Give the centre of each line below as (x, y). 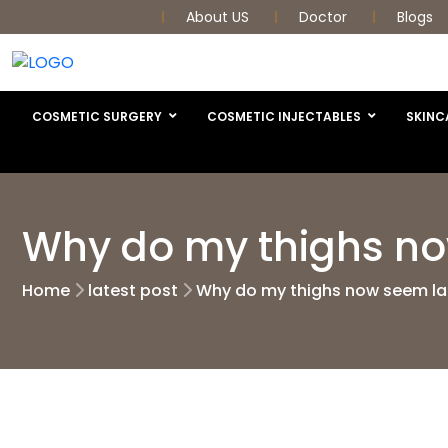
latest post (133, 290)
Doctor (325, 17)
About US (219, 17)
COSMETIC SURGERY (97, 116)
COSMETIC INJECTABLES (284, 116)
